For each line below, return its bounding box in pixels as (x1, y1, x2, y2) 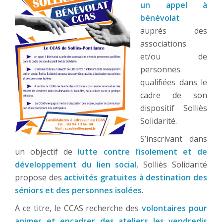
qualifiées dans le (140, 77, 207, 88)
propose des (15, 172, 64, 183)
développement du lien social (15, 159, 137, 170)
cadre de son (140, 90, 207, 101)
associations (140, 38, 186, 50)
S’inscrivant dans (140, 133, 207, 145)
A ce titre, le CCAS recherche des (15, 203, 142, 214)
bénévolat (140, 12, 180, 24)
